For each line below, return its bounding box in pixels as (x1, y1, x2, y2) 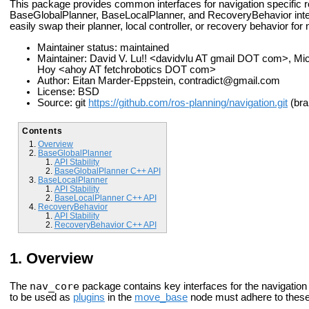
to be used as (10, 292, 73, 303)
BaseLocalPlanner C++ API (54, 192, 157, 202)
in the (105, 292, 134, 303)
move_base (134, 292, 188, 303)
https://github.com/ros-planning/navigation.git (88, 97, 288, 108)
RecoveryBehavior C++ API (54, 219, 157, 229)
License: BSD (37, 86, 99, 97)
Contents (21, 126, 63, 136)
